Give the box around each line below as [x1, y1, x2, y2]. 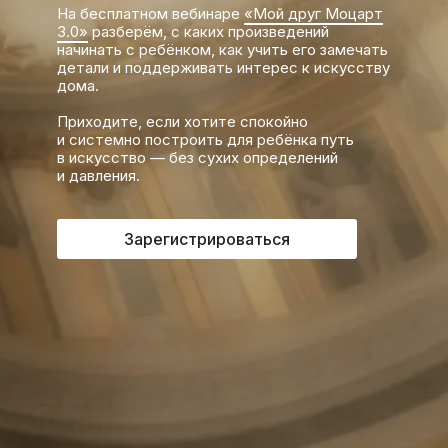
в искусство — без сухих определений [57, 147, 338, 167]
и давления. [57, 165, 140, 185]
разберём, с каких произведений [88, 21, 329, 41]
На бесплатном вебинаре [57, 3, 244, 23]
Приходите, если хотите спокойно [57, 111, 308, 131]
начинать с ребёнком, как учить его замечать [57, 39, 388, 59]
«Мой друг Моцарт [244, 3, 383, 23]
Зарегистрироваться [124, 228, 290, 249]
